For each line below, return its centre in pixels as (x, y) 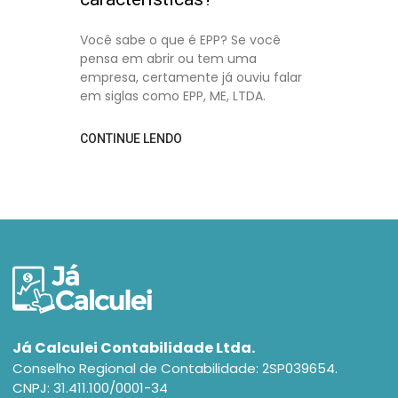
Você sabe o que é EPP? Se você (180, 40)
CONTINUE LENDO (131, 139)
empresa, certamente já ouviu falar (191, 77)
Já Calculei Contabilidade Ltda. (134, 348)
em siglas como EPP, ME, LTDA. (173, 96)
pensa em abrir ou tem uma (168, 59)
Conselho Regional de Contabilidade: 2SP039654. (175, 368)
